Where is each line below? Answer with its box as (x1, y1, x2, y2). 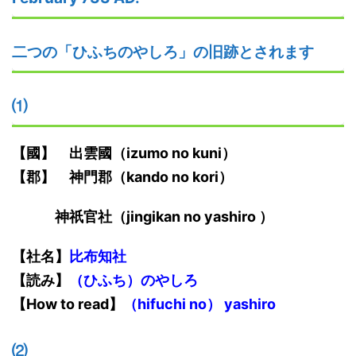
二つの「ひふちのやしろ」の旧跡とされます (12, 43, 314, 62)
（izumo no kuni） (112, 145, 236, 162)
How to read (26, 296, 109, 313)
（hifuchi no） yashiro (123, 296, 276, 313)
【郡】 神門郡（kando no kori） (12, 168, 233, 186)
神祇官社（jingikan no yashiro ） (55, 208, 273, 226)
